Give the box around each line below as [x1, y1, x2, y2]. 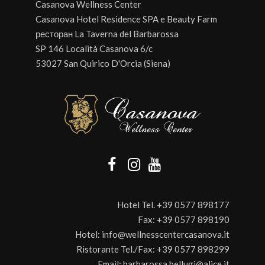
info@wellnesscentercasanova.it [102, 229, 230, 240]
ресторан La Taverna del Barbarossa [35, 28, 179, 39]
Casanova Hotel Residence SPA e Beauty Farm [35, 14, 217, 24]
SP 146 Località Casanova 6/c [35, 43, 153, 54]
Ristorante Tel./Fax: [76, 244, 157, 255]
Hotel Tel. [117, 199, 157, 211]
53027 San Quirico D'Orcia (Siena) [35, 58, 170, 69]
